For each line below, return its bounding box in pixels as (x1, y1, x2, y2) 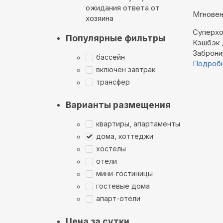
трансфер (96, 78, 130, 87)
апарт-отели (96, 194, 140, 203)
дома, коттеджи (96, 132, 153, 141)
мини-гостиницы (96, 169, 153, 178)
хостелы (96, 144, 126, 153)
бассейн (96, 53, 125, 62)
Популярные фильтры (66, 32, 165, 43)
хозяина (86, 13, 113, 23)
